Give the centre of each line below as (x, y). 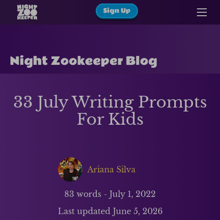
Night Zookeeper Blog (83, 61)
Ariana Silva (111, 169)
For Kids (110, 120)
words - (91, 194)
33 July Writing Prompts (110, 102)
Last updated (85, 211)
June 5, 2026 (137, 211)
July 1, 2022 (133, 194)
